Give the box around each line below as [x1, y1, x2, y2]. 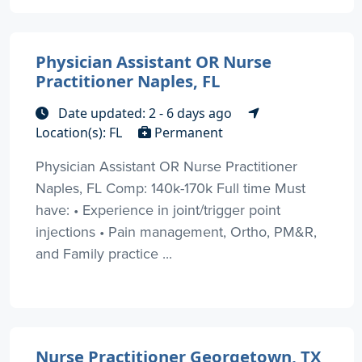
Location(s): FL [36, 124, 125, 142]
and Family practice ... [36, 243, 172, 264]
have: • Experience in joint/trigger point [36, 200, 280, 221]
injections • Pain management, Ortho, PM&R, [36, 221, 317, 242]
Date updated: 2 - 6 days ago [55, 104, 235, 123]
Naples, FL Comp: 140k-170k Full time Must [36, 178, 305, 199]
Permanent [151, 124, 223, 142]
